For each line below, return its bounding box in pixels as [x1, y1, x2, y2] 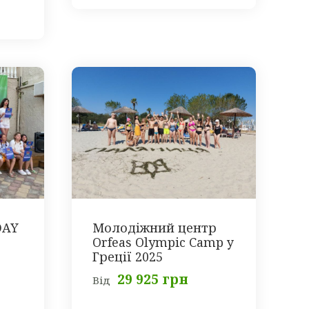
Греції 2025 [92, 248, 163, 266]
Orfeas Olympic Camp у [92, 234, 234, 251]
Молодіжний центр [92, 219, 217, 237]
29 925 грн [117, 270, 188, 289]
